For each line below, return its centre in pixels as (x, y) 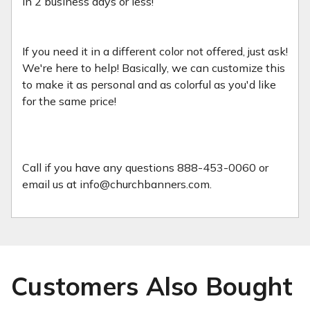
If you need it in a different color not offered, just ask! (155, 51)
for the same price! (69, 101)
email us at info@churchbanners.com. (118, 184)
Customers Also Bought (152, 286)
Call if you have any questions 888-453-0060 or (145, 167)
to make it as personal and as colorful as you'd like (149, 84)
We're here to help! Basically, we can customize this (154, 67)
